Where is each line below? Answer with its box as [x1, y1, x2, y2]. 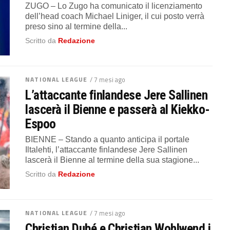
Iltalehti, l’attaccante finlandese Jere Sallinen [25, 145, 188, 154]
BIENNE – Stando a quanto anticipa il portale [25, 135, 190, 144]
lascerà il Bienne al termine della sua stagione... [25, 155, 200, 164]
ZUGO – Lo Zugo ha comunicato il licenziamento [25, 1, 203, 10]
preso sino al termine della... [25, 22, 128, 31]
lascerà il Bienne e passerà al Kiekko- [25, 101, 210, 117]
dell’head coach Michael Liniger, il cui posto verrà [25, 11, 205, 21]
